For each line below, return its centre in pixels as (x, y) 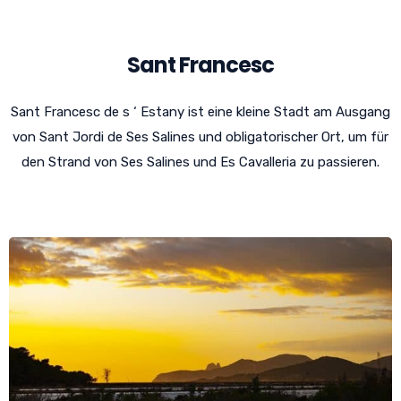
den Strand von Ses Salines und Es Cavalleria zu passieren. (200, 162)
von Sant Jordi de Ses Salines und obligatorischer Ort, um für (200, 137)
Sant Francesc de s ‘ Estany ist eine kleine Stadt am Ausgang (200, 111)
